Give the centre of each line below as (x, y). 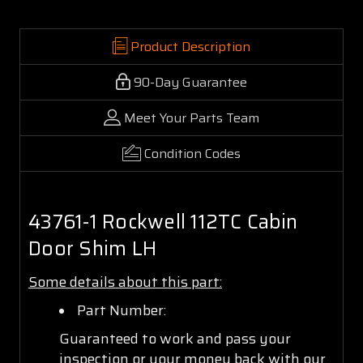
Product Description (190, 46)
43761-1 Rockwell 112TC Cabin (163, 222)
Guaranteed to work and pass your (175, 338)
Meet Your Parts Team (192, 117)
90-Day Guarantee (190, 82)
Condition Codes (192, 153)
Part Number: (121, 310)
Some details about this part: (125, 282)
